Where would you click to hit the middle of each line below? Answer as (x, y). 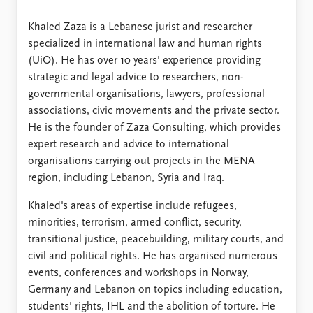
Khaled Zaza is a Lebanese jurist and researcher (140, 27)
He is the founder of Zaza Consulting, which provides (154, 128)
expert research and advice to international (129, 145)
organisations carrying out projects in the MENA (141, 161)
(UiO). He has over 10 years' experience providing (144, 61)
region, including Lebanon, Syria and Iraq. (126, 178)
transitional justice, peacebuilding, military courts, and (156, 240)
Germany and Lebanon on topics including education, (155, 290)
